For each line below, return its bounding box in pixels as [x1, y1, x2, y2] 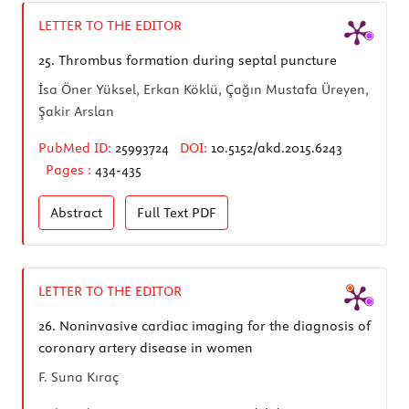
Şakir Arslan [38, 102, 114, 120]
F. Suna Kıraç [38, 368, 119, 385]
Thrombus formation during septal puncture [55, 51, 337, 68]
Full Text [137, 204, 192, 221]
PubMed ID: [38, 139, 111, 156]
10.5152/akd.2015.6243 [211, 139, 342, 156]
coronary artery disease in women [38, 339, 253, 356]
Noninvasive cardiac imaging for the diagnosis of [56, 317, 371, 334]
